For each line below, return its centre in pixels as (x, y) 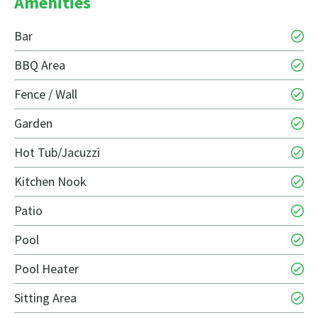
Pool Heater (46, 269)
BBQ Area (40, 65)
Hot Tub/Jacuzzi (57, 153)
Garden (33, 124)
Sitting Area (45, 298)
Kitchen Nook (50, 182)
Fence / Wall (46, 94)
